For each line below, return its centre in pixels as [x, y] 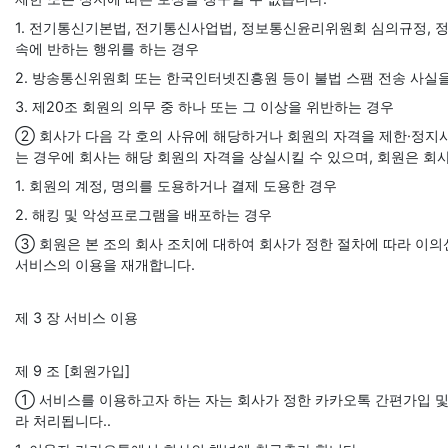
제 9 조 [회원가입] [72, 370]
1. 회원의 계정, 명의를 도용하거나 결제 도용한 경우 [176, 185]
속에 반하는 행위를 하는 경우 [107, 48]
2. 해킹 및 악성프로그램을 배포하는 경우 [143, 214]
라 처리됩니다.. [63, 420]
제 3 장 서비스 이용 [76, 317]
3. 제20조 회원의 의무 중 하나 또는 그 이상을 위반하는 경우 [204, 106]
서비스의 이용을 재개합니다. [105, 264]
